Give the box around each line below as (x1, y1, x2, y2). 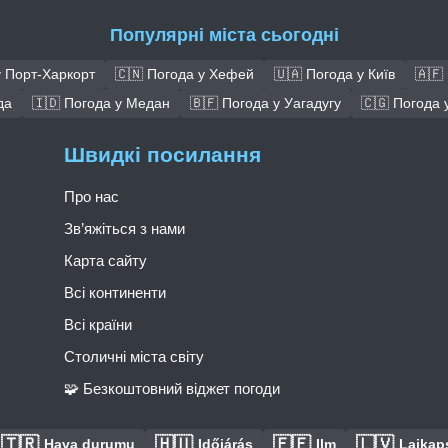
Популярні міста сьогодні (109, 25, 339, 46)
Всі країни (64, 316, 132, 333)
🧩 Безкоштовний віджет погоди (64, 380, 280, 397)
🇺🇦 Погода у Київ (273, 66, 395, 83)
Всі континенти (64, 284, 166, 301)
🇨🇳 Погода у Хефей (114, 66, 254, 83)
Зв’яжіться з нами (64, 220, 185, 237)
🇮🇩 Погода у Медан (32, 95, 170, 112)
